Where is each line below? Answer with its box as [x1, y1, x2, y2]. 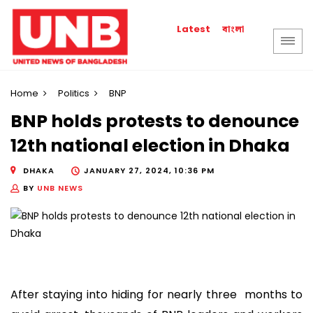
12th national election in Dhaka [10, 133, 293, 159]
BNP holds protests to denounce [10, 109, 299, 134]
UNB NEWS [37, 182, 83, 194]
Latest [177, 22, 211, 36]
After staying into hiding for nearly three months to [10, 286, 303, 303]
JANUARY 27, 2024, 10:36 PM [84, 164, 214, 176]
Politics [58, 87, 89, 100]
